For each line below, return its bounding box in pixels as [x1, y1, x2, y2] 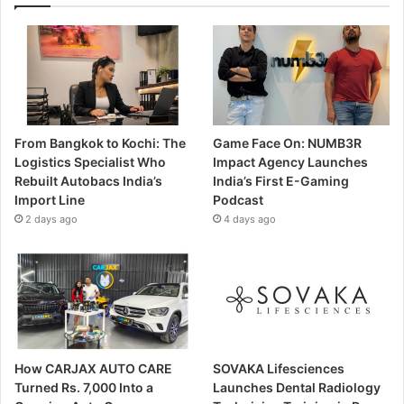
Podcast [213, 191, 264, 207]
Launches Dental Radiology [213, 379, 381, 395]
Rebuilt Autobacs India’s [14, 172, 162, 188]
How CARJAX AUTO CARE [14, 360, 172, 376]
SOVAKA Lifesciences [213, 360, 345, 376]
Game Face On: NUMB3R [213, 134, 363, 151]
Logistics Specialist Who [14, 153, 166, 170]
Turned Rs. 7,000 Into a [14, 379, 153, 395]
